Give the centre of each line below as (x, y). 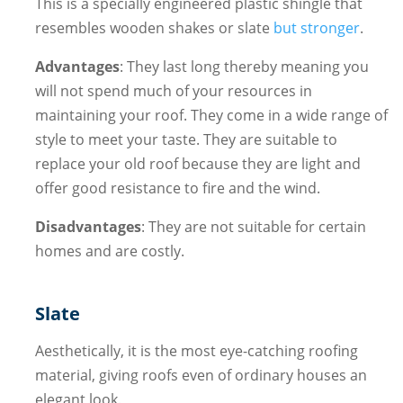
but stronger (316, 28)
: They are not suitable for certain (253, 227)
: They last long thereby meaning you (244, 67)
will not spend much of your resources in (173, 91)
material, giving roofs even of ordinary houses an (201, 376)
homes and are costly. (109, 251)
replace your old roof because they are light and (197, 164)
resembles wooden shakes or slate (154, 28)
